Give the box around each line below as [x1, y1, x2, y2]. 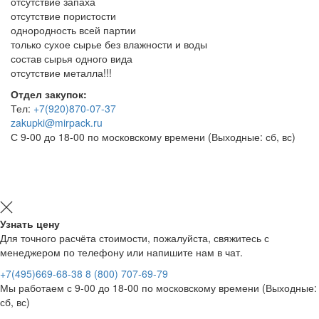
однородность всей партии [11, 22, 136, 37]
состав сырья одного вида [11, 51, 132, 66]
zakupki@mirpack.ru [11, 115, 103, 130]
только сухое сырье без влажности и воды [11, 36, 207, 51]
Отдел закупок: [11, 86, 87, 101]
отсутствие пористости [11, 8, 116, 23]
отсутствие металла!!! [11, 65, 112, 80]
